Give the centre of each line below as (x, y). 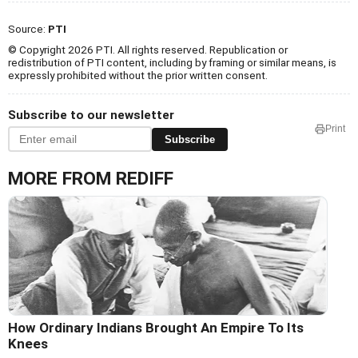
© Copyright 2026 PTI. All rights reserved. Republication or (148, 50)
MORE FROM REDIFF (91, 179)
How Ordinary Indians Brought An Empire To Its (156, 328)
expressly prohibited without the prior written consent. (138, 76)
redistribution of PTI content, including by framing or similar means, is (172, 63)
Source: (28, 29)
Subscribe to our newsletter (91, 115)
